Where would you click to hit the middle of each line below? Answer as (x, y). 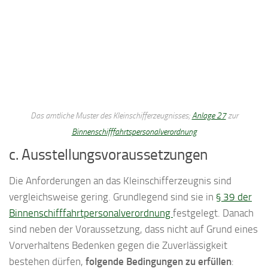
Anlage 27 (209, 115)
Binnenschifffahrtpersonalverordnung (91, 213)
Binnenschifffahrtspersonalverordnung (134, 132)
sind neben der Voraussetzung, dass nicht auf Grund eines (133, 229)
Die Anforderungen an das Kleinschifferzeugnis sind (120, 180)
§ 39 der (234, 197)
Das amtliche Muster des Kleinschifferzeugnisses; (111, 115)
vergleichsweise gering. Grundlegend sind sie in (112, 197)
